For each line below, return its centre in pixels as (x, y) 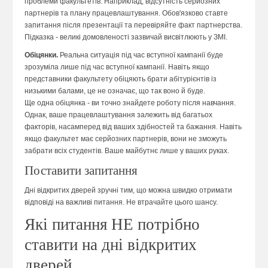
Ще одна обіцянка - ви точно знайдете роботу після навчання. (130, 103)
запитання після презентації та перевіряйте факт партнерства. (133, 25)
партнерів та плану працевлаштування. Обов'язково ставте (126, 13)
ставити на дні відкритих (111, 245)
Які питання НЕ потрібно (112, 225)
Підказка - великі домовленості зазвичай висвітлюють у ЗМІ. (126, 37)
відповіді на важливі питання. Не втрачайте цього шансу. (121, 202)
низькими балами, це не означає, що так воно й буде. (115, 91)
